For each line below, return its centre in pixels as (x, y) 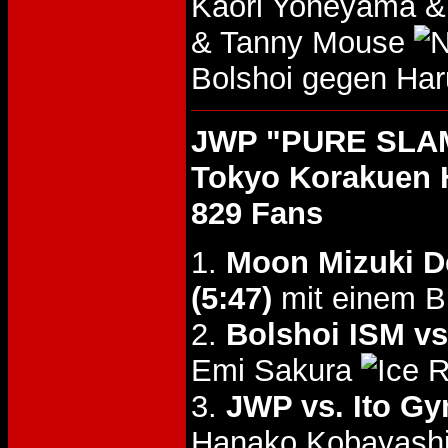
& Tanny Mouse (302, 42)
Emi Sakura (276, 370)
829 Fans (257, 213)
